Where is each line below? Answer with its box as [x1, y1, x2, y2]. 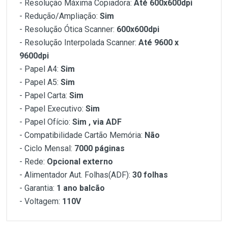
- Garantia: [19, 183, 56, 193]
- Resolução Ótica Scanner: [19, 24, 117, 34]
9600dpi [19, 51, 49, 61]
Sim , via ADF [72, 117, 122, 127]
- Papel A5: [19, 77, 61, 87]
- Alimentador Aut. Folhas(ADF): [19, 170, 132, 180]
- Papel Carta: [19, 91, 69, 100]
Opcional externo [47, 157, 113, 166]
